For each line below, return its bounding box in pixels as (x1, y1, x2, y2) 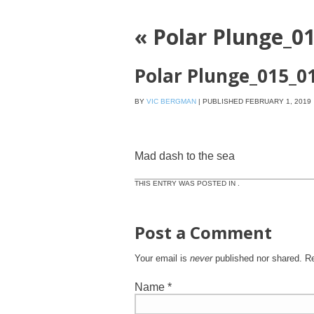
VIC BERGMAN (146, 97, 196, 105)
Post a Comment (135, 221, 272, 244)
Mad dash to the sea (135, 150, 235, 162)
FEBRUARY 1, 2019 (245, 97, 311, 105)
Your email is (135, 253, 190, 264)
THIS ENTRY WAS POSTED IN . (135, 179, 240, 187)
